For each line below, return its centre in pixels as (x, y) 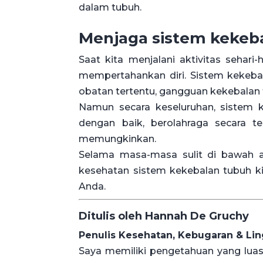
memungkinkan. (118, 139)
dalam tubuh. (110, 8)
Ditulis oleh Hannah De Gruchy (164, 216)
